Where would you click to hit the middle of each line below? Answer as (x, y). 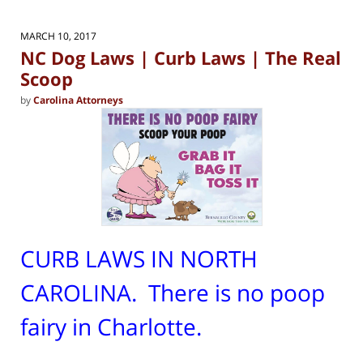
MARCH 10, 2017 (58, 36)
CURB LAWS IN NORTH (139, 258)
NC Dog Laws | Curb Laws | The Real (181, 58)
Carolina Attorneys (78, 100)
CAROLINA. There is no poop (173, 292)
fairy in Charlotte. (114, 326)
